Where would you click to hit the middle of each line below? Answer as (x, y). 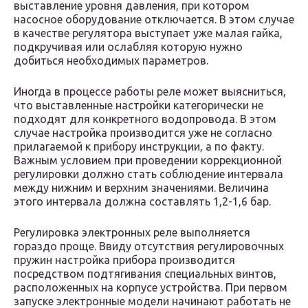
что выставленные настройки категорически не (139, 106)
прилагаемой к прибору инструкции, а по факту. (139, 147)
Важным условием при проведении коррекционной (148, 161)
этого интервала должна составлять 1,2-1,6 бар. (142, 202)
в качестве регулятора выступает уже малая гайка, (148, 33)
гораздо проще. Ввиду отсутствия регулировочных (149, 246)
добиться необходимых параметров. (111, 61)
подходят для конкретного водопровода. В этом (145, 119)
